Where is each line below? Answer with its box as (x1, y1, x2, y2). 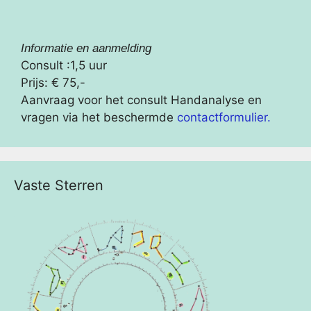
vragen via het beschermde (21, 110, 177, 124)
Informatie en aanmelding (21, 41, 151, 55)
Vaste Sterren (14, 176, 103, 194)
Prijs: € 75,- (21, 75, 85, 90)
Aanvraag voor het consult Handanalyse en (21, 92, 262, 107)
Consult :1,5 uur (21, 58, 107, 72)
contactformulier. (177, 110, 271, 124)
